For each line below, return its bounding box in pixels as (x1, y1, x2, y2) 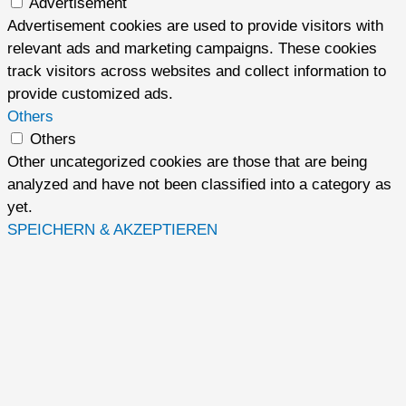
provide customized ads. (7, 85, 173, 103)
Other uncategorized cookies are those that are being (7, 153, 367, 171)
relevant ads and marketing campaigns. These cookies (7, 40, 377, 58)
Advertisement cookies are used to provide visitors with (7, 17, 383, 35)
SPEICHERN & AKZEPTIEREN (7, 221, 217, 239)
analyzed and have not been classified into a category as (7, 176, 391, 194)
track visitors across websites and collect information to (7, 63, 386, 81)
